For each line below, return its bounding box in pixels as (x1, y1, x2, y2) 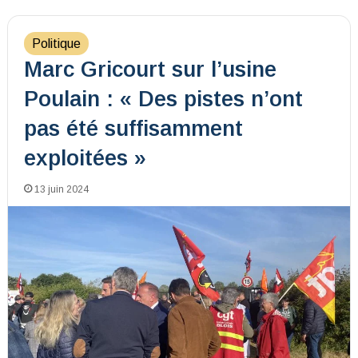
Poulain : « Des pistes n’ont (23, 86, 303, 111)
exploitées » (23, 145, 146, 170)
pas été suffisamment (23, 116, 243, 141)
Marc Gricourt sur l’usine (23, 57, 276, 82)
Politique (31, 36, 81, 50)
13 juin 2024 (34, 183, 89, 195)
